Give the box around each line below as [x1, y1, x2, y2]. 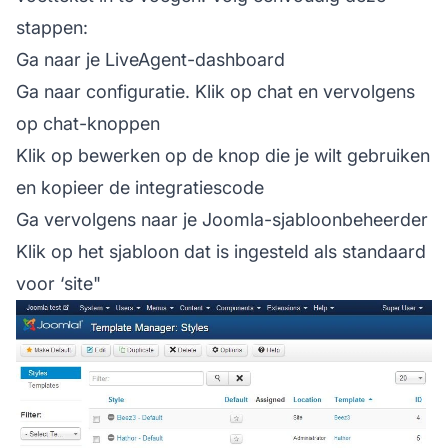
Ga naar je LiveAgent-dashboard [16, 48, 285, 70]
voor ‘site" [16, 272, 101, 294]
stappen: [16, 16, 88, 38]
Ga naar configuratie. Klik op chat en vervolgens [16, 80, 415, 102]
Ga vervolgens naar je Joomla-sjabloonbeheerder [16, 208, 428, 230]
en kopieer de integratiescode [16, 176, 264, 198]
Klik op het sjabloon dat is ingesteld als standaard [16, 240, 426, 262]
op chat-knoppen [16, 112, 160, 134]
